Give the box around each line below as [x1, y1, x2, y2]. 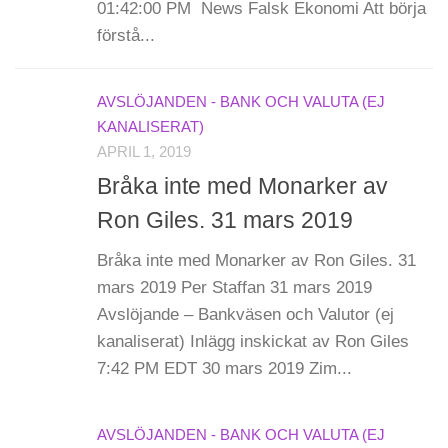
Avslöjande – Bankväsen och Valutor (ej [97, 305, 394, 325]
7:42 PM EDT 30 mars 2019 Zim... [97, 359, 352, 379]
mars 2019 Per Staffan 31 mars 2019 [97, 278, 372, 298]
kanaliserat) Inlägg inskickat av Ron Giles [97, 332, 409, 352]
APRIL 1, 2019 [97, 143, 191, 160]
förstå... [97, 25, 155, 45]
